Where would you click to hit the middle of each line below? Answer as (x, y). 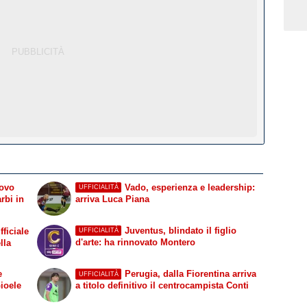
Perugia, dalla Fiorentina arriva (190, 274)
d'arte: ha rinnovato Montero (136, 242)
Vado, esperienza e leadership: (189, 187)
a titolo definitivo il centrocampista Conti (162, 286)
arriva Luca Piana (113, 199)
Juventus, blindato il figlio (180, 230)
